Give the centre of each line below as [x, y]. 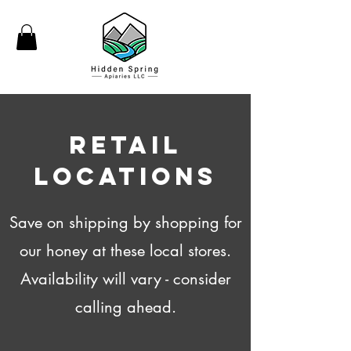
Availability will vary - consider [125, 279]
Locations [125, 177]
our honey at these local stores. [125, 251]
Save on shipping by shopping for [125, 223]
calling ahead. [125, 308]
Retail [125, 145]
